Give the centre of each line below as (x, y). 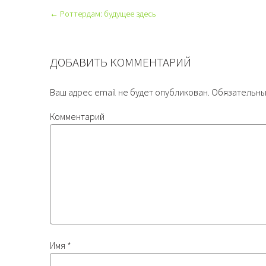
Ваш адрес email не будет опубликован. (130, 92)
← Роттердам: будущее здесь (103, 13)
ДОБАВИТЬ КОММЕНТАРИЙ (121, 62)
